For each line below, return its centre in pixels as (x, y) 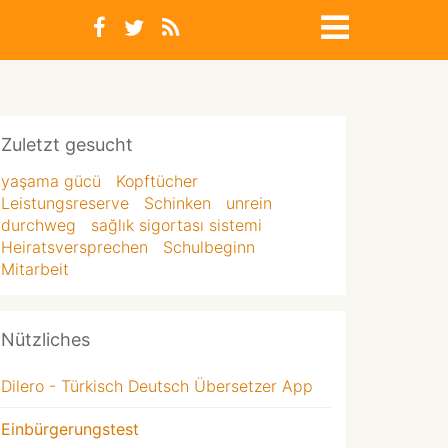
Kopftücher (157, 181)
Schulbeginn (209, 247)
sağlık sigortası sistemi (176, 225)
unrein (249, 203)
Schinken (177, 203)
